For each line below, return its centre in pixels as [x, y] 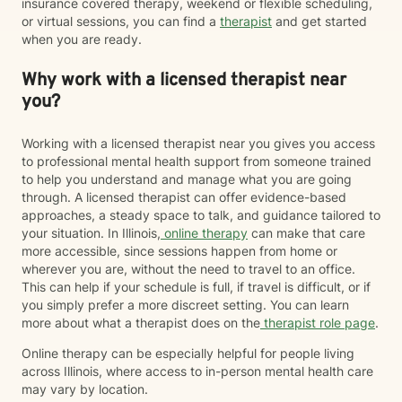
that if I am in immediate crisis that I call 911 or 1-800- [197, 12]
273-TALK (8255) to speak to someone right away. [188, 30]
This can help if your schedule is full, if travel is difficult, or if [196, 287]
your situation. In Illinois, [91, 233]
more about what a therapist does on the [141, 323]
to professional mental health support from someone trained [197, 161]
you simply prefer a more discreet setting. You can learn [185, 305]
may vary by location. [85, 389]
